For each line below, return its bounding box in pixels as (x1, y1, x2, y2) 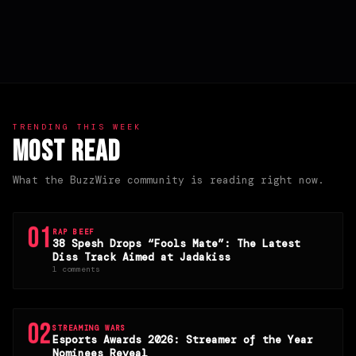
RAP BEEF (52, 226, 95, 237)
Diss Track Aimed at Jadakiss (52, 250, 230, 264)
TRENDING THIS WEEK (13, 121, 141, 132)
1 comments (52, 263, 100, 274)
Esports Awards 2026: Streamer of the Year (52, 332, 313, 346)
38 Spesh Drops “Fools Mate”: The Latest (52, 236, 300, 250)
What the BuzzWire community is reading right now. (13, 172, 324, 187)
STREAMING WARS (52, 323, 126, 333)
